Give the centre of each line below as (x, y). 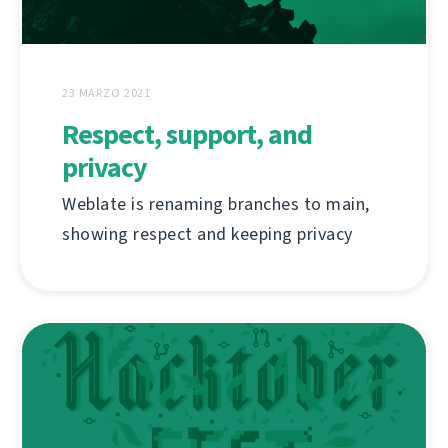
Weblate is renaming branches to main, (216, 204)
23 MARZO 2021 (107, 93)
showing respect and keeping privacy (207, 234)
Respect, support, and (187, 135)
